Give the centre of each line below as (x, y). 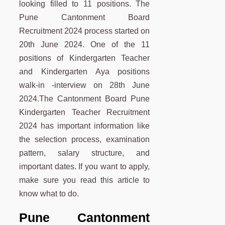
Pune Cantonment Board (85, 18)
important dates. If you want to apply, (85, 167)
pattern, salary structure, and (85, 153)
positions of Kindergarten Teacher (85, 58)
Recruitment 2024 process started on (85, 31)
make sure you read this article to (85, 180)
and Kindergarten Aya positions (85, 72)
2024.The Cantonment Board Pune (85, 99)
